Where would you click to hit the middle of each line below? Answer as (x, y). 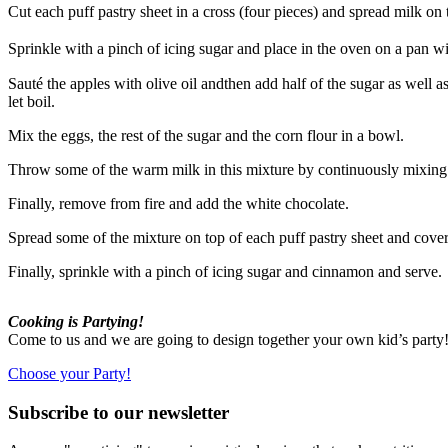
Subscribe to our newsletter (118, 412)
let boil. (31, 101)
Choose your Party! (69, 373)
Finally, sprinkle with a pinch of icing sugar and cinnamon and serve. (225, 271)
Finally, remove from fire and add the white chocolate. (178, 203)
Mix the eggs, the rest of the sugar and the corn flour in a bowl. (206, 135)
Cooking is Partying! (76, 321)
